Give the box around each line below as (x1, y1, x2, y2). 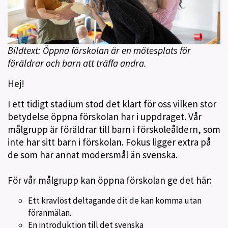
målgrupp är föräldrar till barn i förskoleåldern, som (8, 123, 220, 135)
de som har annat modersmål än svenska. (8, 148, 182, 161)
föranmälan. (28, 207, 71, 218)
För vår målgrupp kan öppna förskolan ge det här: (8, 174, 216, 186)
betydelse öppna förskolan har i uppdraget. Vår (8, 110, 202, 123)
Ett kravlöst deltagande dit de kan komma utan (28, 194, 202, 206)
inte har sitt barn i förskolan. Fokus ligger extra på (8, 135, 211, 148)
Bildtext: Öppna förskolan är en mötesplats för (8, 44, 191, 56)
